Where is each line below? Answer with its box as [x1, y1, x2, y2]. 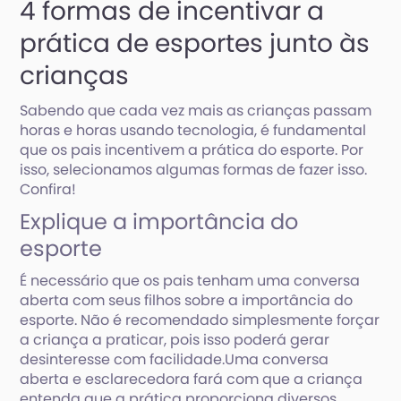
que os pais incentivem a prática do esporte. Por [20, 140, 364, 160]
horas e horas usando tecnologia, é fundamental [20, 120, 367, 141]
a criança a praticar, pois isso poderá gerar [20, 329, 330, 350]
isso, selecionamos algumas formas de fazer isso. [20, 159, 368, 180]
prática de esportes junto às [20, 26, 371, 61]
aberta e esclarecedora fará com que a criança [20, 369, 363, 389]
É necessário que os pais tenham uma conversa [20, 270, 361, 291]
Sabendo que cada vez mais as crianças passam [20, 100, 372, 121]
